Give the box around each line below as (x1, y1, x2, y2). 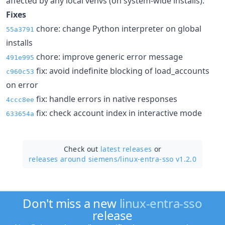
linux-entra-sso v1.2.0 (120, 154, 197, 164)
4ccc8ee (6, 95, 34, 103)
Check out (63, 144, 101, 154)
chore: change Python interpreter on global (34, 23, 201, 34)
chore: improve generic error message (34, 51, 183, 62)
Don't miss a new (23, 195, 120, 211)
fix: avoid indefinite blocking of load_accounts (34, 65, 209, 76)
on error (6, 79, 38, 90)
